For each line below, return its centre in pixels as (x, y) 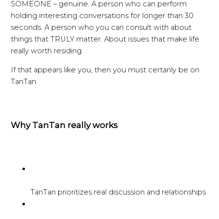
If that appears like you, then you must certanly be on (105, 70)
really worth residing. (47, 51)
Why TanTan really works (65, 125)
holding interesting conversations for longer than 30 (102, 16)
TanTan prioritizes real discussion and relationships (118, 192)
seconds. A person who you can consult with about (101, 28)
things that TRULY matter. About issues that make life (105, 39)
